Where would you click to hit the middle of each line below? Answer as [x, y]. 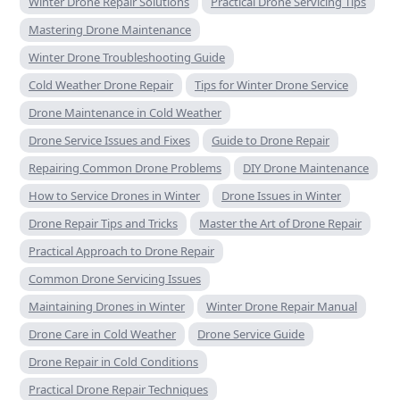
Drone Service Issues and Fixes [109, 140]
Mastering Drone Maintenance [110, 29]
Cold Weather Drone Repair [101, 84]
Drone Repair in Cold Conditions [113, 361]
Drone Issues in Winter [281, 195]
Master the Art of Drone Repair [280, 223]
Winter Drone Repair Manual [282, 306]
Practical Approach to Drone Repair [121, 250]
